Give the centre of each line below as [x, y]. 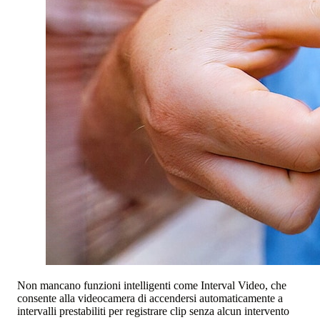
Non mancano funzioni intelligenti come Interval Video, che [152, 285]
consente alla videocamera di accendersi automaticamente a [150, 298]
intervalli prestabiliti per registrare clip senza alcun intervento [153, 311]
